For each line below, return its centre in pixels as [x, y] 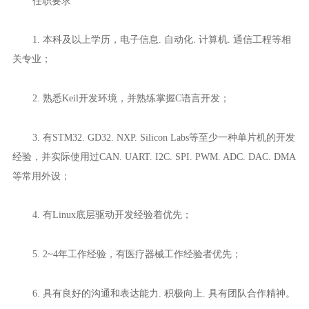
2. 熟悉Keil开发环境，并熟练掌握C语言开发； [131, 98]
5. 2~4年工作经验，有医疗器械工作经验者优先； [137, 253]
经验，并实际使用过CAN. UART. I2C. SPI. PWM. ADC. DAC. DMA [154, 156]
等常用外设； [41, 176]
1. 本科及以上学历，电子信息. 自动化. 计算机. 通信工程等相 [161, 40]
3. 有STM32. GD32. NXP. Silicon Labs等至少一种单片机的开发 [163, 137]
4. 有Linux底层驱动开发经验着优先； [112, 215]
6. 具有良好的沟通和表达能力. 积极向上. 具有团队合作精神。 [163, 293]
